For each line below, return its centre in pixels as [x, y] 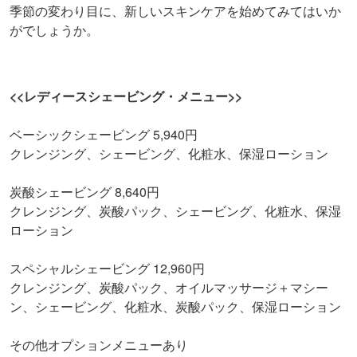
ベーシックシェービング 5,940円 [104, 134]
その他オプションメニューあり [99, 344]
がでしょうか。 [54, 29]
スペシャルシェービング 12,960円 [107, 268]
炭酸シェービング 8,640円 [84, 191]
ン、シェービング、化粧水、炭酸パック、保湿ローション [175, 306]
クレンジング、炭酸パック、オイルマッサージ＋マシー [169, 287]
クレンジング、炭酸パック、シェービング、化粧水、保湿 [175, 210]
